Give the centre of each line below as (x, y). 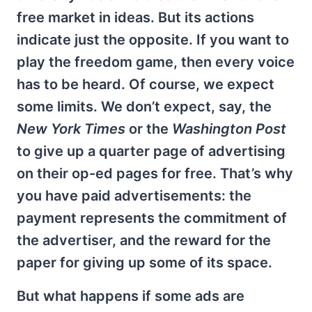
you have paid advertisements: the (134, 196)
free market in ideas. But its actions (135, 17)
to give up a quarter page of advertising (151, 151)
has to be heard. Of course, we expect (146, 84)
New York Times (71, 129)
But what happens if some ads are (131, 296)
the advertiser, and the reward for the (144, 240)
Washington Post (229, 129)
